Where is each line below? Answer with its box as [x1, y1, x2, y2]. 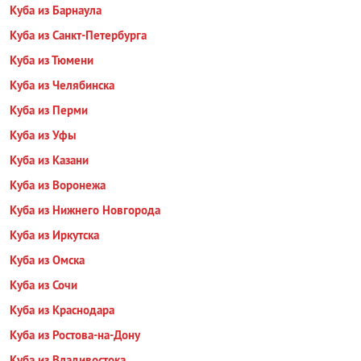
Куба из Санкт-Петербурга [10, 27, 147, 43]
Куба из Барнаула [10, 2, 102, 18]
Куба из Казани [10, 152, 89, 168]
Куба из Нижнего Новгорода [10, 202, 160, 218]
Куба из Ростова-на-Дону [10, 327, 140, 342]
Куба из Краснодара [10, 302, 114, 317]
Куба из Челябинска [10, 77, 114, 93]
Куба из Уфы [10, 127, 77, 143]
